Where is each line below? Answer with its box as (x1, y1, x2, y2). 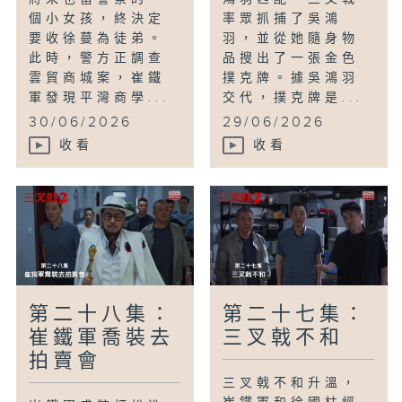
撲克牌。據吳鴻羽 (223, 71, 360, 86)
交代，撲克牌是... (223, 91, 364, 106)
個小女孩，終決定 (29, 12, 166, 27)
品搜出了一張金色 (223, 51, 360, 66)
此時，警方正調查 (29, 51, 166, 66)
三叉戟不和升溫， (223, 376, 360, 391)
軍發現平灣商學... (29, 91, 170, 106)
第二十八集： (29, 303, 175, 327)
